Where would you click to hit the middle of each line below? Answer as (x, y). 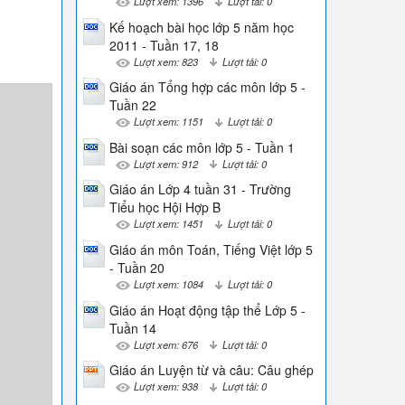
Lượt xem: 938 (165, 386)
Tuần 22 (132, 105)
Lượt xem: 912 (165, 163)
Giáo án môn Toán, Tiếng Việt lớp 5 (211, 249)
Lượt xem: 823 (165, 61)
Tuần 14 (132, 328)
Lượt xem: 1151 (168, 122)
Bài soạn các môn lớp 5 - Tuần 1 (202, 147)
